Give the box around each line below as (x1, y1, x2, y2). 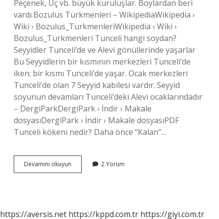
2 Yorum (101, 160, 125, 168)
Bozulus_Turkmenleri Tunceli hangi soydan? (14, 33, 176, 44)
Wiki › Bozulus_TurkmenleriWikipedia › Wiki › (14, 21, 177, 32)
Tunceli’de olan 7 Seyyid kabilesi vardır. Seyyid (14, 80, 180, 90)
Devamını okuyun (24, 160, 71, 168)
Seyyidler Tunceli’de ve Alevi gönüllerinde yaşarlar (14, 44, 196, 55)
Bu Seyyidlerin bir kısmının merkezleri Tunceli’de (14, 56, 191, 67)
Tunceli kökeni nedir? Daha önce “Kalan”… (14, 127, 167, 137)
